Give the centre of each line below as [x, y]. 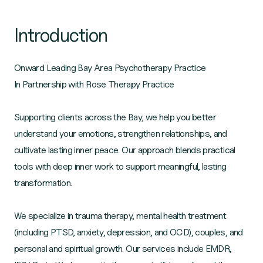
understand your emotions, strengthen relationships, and [121, 134]
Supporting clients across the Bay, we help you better [115, 117]
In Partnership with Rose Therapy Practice [94, 84]
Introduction [61, 35]
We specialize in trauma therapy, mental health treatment [120, 216]
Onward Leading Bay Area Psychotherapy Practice [110, 68]
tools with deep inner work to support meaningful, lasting [120, 166]
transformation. [43, 183]
